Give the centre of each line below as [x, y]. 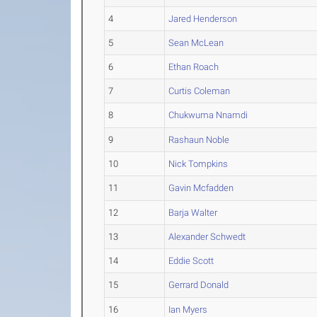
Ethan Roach [194, 67]
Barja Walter [193, 213]
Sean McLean [196, 43]
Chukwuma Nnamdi [208, 115]
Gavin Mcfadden [201, 188]
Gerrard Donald [199, 285]
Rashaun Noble [199, 140]
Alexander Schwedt [207, 237]
